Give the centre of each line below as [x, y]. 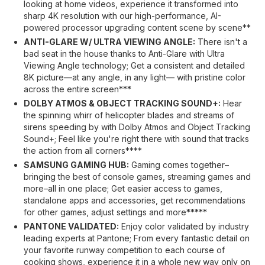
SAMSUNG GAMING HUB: [76, 165]
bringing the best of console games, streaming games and [137, 177]
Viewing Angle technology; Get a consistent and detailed [134, 65]
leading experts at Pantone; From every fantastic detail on [137, 238]
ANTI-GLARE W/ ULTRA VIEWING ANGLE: [109, 42]
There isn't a [221, 42]
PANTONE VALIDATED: [71, 226]
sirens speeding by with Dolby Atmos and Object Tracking [137, 127]
